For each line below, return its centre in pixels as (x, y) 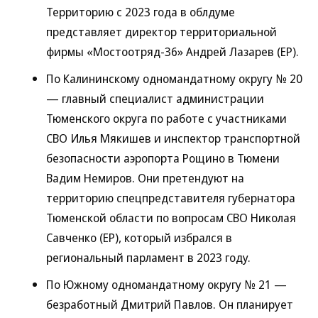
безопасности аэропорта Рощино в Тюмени (163, 158)
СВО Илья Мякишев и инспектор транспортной (173, 138)
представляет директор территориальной (161, 32)
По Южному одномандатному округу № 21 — (166, 284)
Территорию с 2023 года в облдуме (141, 12)
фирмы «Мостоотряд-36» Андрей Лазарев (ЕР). (172, 51)
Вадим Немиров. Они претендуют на (145, 178)
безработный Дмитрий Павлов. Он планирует (170, 304)
